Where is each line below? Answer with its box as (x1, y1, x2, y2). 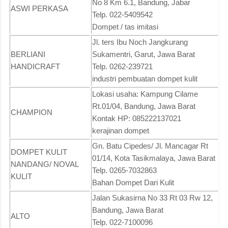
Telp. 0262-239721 (92, 62, 153, 71)
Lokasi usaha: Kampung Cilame (92, 89, 198, 98)
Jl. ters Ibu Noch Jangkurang (92, 37, 188, 46)
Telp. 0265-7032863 (92, 165, 157, 175)
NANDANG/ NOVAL (11, 159, 79, 168)
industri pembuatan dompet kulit (92, 74, 197, 83)
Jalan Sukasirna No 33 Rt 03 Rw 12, (92, 193, 213, 202)
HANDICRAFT (11, 62, 60, 71)
